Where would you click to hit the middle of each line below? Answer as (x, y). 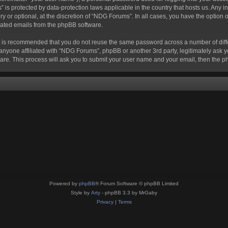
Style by (81, 193)
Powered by (64, 183)
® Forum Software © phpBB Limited (137, 183)
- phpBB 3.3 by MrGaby (129, 193)
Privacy (105, 202)
